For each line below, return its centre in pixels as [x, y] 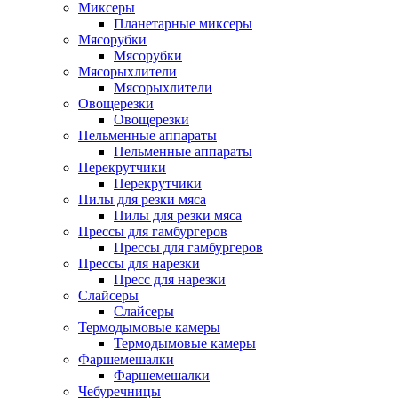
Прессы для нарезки [139, 263]
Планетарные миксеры [183, 23]
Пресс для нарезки [170, 279]
